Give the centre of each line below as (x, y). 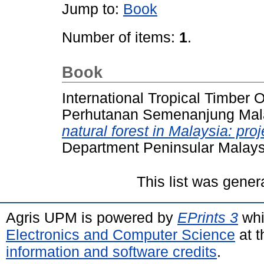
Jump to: (93, 9)
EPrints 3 (208, 217)
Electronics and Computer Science (121, 234)
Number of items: (121, 37)
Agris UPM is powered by (92, 217)
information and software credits (111, 251)
